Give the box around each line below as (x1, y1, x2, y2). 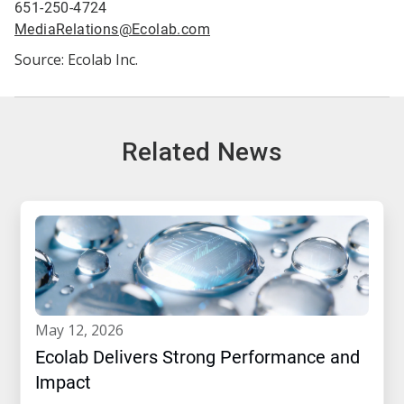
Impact (35, 372, 91, 394)
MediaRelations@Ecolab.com (14, 21, 210, 39)
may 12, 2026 (49, 320, 124, 341)
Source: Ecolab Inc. (14, 50, 138, 70)
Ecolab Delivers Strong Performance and (35, 346, 360, 369)
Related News (121, 137, 283, 168)
